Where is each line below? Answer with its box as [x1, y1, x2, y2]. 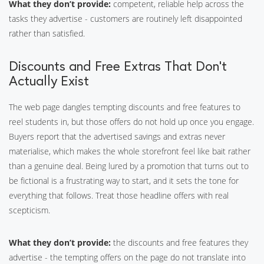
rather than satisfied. [9, 28, 85, 39]
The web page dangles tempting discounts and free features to [9, 101, 240, 113]
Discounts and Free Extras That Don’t [9, 57, 227, 74]
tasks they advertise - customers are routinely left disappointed [9, 13, 242, 24]
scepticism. [9, 204, 50, 216]
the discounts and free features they [111, 237, 248, 248]
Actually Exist [9, 72, 89, 89]
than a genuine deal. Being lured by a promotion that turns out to [9, 160, 249, 171]
